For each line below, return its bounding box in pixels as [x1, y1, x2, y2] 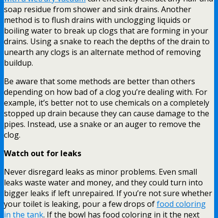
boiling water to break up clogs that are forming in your [4, 25, 208, 36]
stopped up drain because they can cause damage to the [4, 108, 209, 119]
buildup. [4, 57, 33, 68]
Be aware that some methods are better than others [4, 75, 195, 87]
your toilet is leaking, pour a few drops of [4, 198, 157, 209]
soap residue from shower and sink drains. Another [4, 3, 191, 15]
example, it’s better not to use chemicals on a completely [4, 97, 209, 108]
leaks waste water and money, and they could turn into [4, 177, 203, 188]
